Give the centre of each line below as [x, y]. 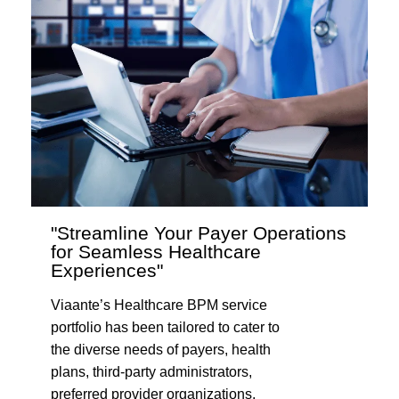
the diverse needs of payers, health [161, 350]
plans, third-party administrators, [151, 372]
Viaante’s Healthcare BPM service [159, 305]
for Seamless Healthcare [156, 252]
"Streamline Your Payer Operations [199, 233]
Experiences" [107, 270]
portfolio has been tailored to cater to [165, 327]
